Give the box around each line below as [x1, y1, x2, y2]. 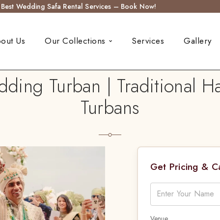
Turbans [80, 93, 140, 121]
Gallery [184, 35, 212, 47]
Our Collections [45, 35, 106, 47]
